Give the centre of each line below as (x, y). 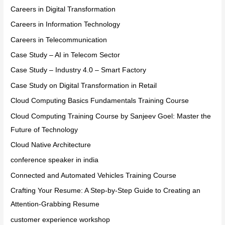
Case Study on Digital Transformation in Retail (84, 85)
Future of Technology (44, 130)
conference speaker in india (55, 160)
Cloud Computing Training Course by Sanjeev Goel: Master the (111, 116)
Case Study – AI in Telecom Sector (66, 55)
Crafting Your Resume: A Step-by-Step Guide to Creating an (106, 191)
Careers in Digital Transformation (63, 9)
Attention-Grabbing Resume (55, 204)
